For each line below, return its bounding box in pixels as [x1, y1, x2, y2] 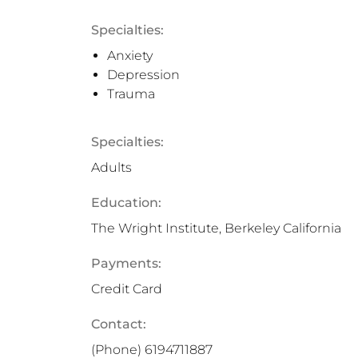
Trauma [107, 86, 155, 101]
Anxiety [107, 48, 153, 63]
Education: [91, 195, 161, 210]
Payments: [91, 256, 161, 271]
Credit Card [91, 281, 162, 296]
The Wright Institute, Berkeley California [91, 221, 341, 236]
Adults [91, 160, 132, 175]
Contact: [91, 316, 146, 332]
